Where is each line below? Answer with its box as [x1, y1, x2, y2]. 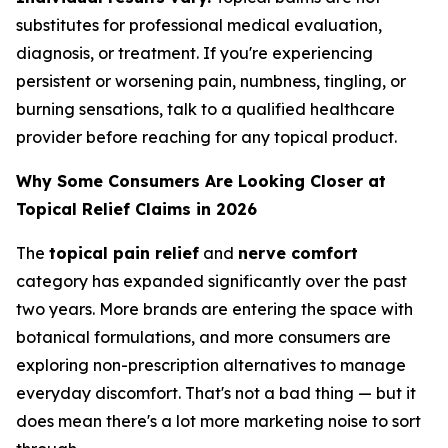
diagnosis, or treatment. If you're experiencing [16, 43, 373, 63]
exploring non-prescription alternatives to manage [16, 355, 406, 375]
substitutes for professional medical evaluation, [16, 15, 382, 35]
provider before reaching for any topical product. [16, 127, 397, 147]
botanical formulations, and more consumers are [16, 327, 391, 347]
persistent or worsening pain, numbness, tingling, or [16, 71, 406, 91]
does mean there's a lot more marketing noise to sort [16, 411, 421, 431]
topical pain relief [49, 243, 199, 263]
